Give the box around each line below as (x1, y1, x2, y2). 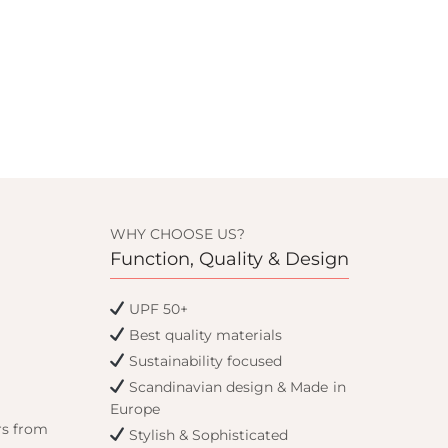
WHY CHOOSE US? (109, 225, 245, 243)
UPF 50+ (125, 300, 189, 318)
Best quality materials (125, 326, 283, 344)
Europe (109, 400, 160, 418)
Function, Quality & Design (109, 248, 349, 270)
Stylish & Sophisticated (125, 426, 289, 444)
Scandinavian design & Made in (125, 378, 346, 396)
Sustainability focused (125, 352, 283, 370)
